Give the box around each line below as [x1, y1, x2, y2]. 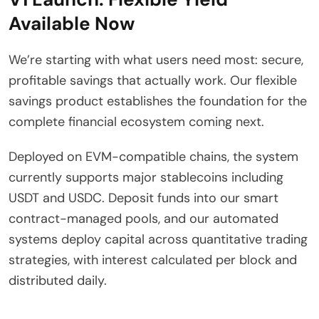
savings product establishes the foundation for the [9, 92, 307, 110]
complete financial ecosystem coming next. [9, 113, 264, 130]
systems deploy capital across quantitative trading [9, 230, 308, 248]
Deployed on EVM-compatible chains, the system [9, 147, 298, 165]
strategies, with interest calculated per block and [9, 251, 297, 268]
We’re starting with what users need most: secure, [9, 51, 303, 68]
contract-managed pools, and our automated [9, 209, 278, 227]
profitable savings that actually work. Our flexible [9, 71, 297, 89]
